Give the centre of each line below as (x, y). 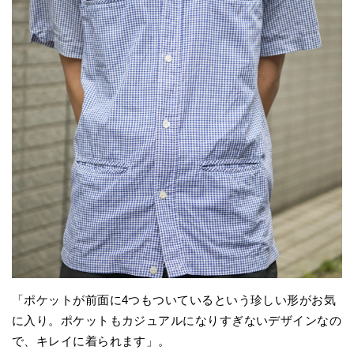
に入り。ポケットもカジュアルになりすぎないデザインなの (177, 320)
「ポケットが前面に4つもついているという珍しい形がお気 (174, 299)
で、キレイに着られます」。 (91, 341)
